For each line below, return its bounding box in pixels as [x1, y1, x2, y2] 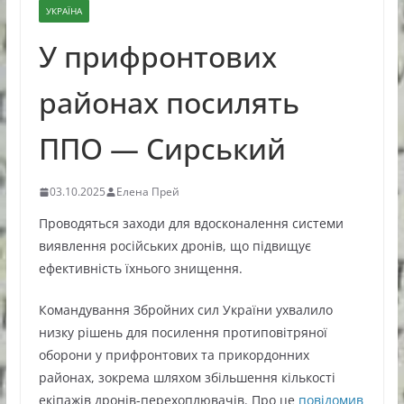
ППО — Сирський [38, 129, 286, 169]
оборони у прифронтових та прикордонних [38, 346, 309, 364]
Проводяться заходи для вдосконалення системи [38, 215, 344, 233]
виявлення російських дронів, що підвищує [38, 237, 311, 255]
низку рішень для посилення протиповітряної [38, 324, 327, 342]
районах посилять [38, 83, 299, 123]
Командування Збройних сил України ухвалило [38, 301, 333, 319]
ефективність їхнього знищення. [38, 260, 243, 278]
